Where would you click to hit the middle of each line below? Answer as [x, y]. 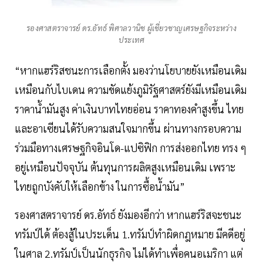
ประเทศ [131, 40]
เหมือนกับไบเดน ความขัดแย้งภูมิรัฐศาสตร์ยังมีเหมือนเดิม [131, 90]
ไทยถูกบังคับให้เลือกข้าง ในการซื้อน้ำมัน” [100, 187]
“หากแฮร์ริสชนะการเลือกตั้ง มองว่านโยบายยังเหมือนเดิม [131, 70]
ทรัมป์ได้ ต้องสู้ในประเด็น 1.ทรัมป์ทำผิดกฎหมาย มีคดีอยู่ [130, 234]
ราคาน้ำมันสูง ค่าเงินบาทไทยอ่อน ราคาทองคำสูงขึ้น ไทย [129, 109]
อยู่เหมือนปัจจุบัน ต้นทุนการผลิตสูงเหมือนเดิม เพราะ [125, 167]
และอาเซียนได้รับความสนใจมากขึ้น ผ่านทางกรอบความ [128, 129]
